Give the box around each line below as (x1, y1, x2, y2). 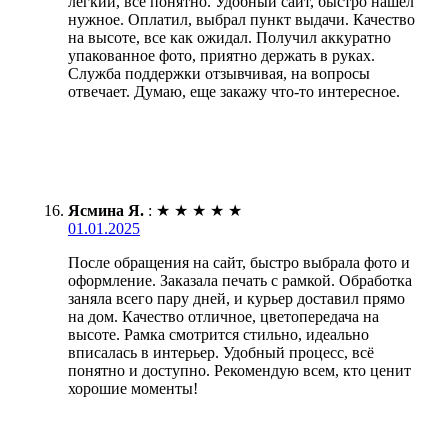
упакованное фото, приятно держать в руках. (68, 46, 375, 64)
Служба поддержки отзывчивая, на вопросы (68, 64, 370, 82)
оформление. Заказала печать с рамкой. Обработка (68, 271, 412, 289)
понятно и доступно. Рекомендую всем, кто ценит (68, 361, 411, 379)
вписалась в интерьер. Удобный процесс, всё (68, 343, 374, 361)
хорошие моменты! (68, 379, 198, 397)
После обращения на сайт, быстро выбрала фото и (68, 253, 410, 271)
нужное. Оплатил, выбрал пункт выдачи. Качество (68, 10, 415, 28)
